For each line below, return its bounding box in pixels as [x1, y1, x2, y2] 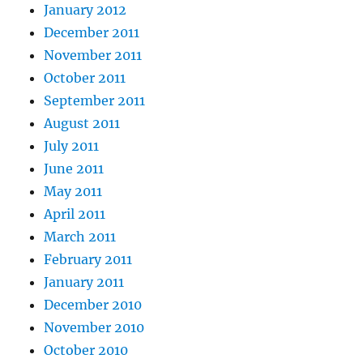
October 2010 [44, 341, 129, 358]
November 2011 [44, 46, 143, 63]
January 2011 [44, 273, 125, 290]
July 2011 [44, 137, 100, 154]
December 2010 [44, 296, 143, 313]
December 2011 [44, 23, 140, 41]
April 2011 [44, 205, 106, 222]
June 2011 [44, 160, 105, 177]
